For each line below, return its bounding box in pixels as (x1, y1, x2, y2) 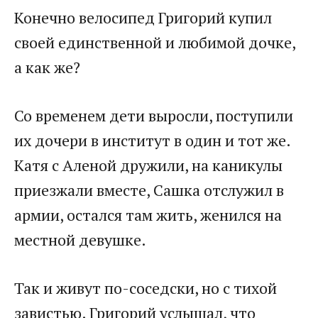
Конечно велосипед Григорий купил (14, 7, 272, 28)
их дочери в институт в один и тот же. (14, 130, 290, 151)
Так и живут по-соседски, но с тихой (14, 278, 277, 299)
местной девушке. (14, 229, 146, 251)
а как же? (14, 57, 80, 78)
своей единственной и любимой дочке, (14, 32, 295, 53)
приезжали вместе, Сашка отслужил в (14, 180, 284, 201)
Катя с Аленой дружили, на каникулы (14, 155, 283, 176)
